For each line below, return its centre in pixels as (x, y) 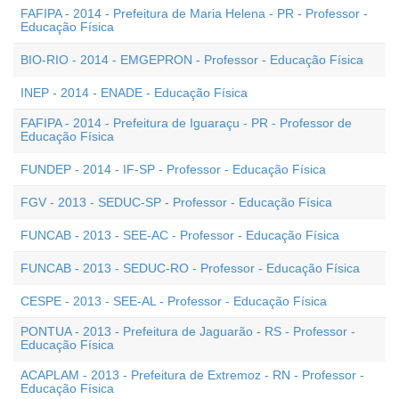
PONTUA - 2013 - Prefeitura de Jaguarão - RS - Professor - (188, 331)
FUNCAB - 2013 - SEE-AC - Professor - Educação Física (180, 235)
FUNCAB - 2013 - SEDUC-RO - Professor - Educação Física (190, 268)
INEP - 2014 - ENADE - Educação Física (134, 93)
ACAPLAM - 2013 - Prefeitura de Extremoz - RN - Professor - (192, 375)
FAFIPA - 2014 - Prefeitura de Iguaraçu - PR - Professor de (186, 123)
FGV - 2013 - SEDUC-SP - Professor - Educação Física (176, 202)
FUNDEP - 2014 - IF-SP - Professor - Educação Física (173, 169)
